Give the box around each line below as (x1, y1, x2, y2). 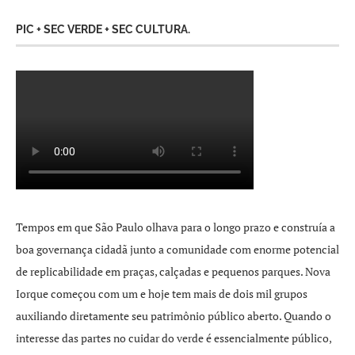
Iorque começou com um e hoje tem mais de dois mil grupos (16, 286, 307, 301)
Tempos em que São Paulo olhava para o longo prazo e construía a (16, 219, 335, 235)
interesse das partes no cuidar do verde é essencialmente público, (16, 330, 331, 345)
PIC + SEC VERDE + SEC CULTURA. (16, 23, 190, 36)
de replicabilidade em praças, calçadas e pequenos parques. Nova (16, 264, 330, 279)
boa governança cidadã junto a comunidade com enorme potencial (16, 242, 339, 257)
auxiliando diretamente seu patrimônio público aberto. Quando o (16, 308, 331, 323)
